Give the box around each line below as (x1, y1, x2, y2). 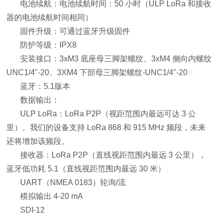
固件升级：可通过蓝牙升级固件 (20, 27, 131, 35)
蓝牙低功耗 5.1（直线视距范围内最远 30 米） (6, 165, 166, 173)
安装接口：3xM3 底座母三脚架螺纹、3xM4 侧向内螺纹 (20, 55, 212, 63)
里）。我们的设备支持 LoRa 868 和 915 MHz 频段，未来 (6, 123, 206, 132)
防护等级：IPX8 (20, 41, 77, 49)
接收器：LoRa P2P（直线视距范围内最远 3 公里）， (20, 151, 207, 159)
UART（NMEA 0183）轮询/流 (20, 178, 126, 187)
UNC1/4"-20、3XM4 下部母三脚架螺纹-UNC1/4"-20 (6, 68, 188, 77)
